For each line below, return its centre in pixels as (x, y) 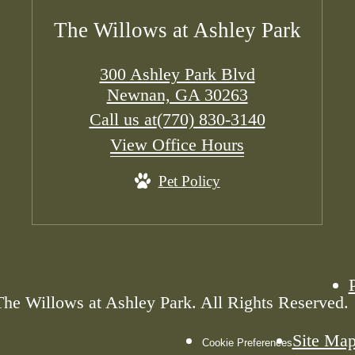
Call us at (123, 120)
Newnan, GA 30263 (177, 95)
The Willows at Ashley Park (177, 31)
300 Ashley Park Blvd (177, 74)
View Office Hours (177, 145)
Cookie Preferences (247, 343)
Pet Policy (189, 181)
